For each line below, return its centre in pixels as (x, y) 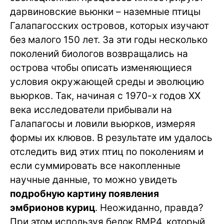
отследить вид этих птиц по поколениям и (107, 152)
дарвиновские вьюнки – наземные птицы (105, 12)
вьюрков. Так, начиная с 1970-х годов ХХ (105, 96)
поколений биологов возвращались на (99, 54)
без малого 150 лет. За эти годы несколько (109, 40)
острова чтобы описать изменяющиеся (101, 68)
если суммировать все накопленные (95, 166)
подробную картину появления (84, 194)
